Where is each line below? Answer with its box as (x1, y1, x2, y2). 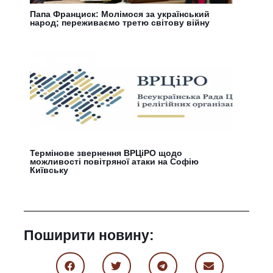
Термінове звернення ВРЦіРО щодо (30, 147, 183, 158)
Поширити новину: (24, 227, 155, 243)
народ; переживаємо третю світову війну (30, 17, 210, 27)
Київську (30, 165, 69, 175)
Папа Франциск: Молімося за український (30, 9, 210, 19)
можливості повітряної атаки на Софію (30, 156, 199, 166)
